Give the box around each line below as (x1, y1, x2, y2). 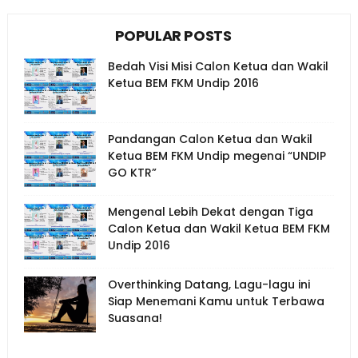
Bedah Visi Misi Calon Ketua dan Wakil (107, 58, 328, 74)
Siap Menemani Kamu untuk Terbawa (107, 293, 324, 309)
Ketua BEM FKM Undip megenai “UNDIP (107, 148, 326, 164)
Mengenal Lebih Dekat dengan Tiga (107, 204, 313, 220)
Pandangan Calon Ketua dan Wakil (107, 131, 312, 147)
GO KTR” (107, 165, 157, 181)
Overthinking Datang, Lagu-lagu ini (107, 276, 310, 292)
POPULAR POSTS (114, 26, 232, 46)
